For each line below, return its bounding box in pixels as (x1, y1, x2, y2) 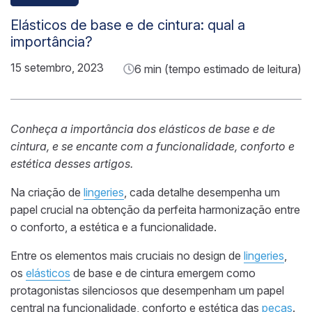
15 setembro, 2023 (10, 60, 104, 75)
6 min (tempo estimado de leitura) (134, 61, 302, 76)
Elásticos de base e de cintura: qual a (10, 16, 245, 33)
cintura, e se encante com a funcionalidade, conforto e (10, 139, 295, 153)
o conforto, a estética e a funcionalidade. (10, 219, 217, 234)
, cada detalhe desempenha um (124, 185, 280, 199)
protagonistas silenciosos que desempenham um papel (10, 283, 284, 297)
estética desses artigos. (10, 156, 133, 171)
